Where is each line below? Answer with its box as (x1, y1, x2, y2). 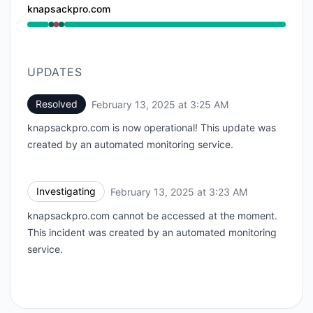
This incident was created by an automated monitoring (27, 226, 277, 238)
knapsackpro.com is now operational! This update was (27, 122, 276, 133)
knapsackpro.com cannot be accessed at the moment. (27, 210, 277, 221)
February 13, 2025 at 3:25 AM (92, 98, 228, 110)
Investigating (36, 185, 96, 197)
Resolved (36, 98, 78, 110)
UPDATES (27, 65, 82, 79)
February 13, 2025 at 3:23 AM (110, 185, 247, 198)
